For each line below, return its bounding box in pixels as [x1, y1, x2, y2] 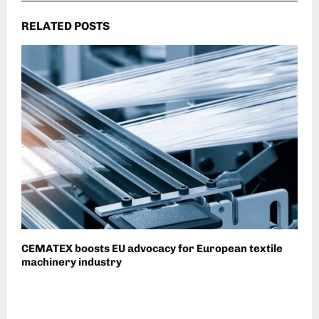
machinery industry [21, 256, 122, 269]
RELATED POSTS [21, 19, 110, 33]
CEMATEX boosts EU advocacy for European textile [21, 242, 283, 256]
